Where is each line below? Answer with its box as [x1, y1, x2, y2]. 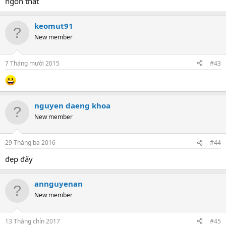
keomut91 [34, 21, 73, 31]
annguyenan [34, 179, 83, 189]
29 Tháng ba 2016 [5, 138, 55, 147]
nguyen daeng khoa [34, 100, 110, 110]
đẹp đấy [5, 154, 33, 164]
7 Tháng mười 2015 [5, 59, 60, 68]
